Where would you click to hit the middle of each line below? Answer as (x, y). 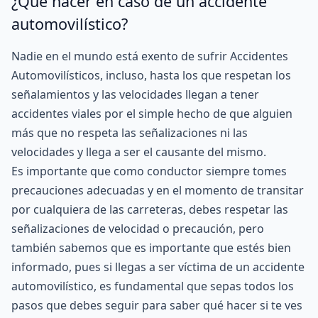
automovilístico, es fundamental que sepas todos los (153, 286)
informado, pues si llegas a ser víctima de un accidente (158, 267)
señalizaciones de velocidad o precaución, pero (138, 229)
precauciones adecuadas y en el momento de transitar (158, 190)
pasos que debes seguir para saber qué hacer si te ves (157, 305)
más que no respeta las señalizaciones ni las (130, 133)
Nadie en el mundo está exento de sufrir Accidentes (150, 56)
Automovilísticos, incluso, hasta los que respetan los (151, 75)
